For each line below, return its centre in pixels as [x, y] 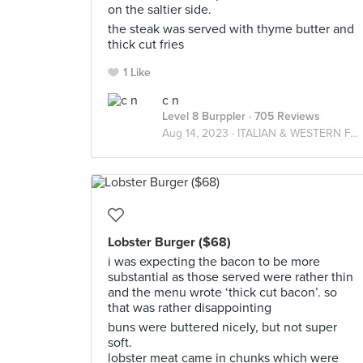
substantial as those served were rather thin [231, 277]
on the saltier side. [160, 10]
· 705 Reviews [283, 116]
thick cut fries [146, 45]
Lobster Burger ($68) [169, 242]
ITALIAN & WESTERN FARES [294, 133]
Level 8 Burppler [204, 116]
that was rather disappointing [190, 308]
